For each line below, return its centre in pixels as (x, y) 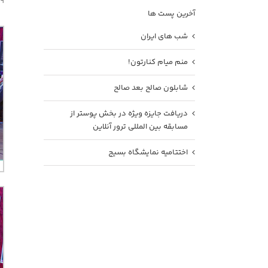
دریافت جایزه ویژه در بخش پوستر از (129, 114)
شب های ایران (164, 37)
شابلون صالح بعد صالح (151, 88)
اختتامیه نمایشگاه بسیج (148, 153)
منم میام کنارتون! (158, 63)
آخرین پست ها (171, 14)
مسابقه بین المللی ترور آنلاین (140, 127)
